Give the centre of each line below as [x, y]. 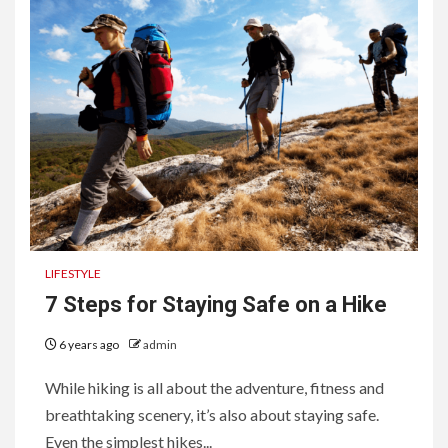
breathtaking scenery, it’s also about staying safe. [212, 414]
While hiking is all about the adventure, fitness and [214, 387]
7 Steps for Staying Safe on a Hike [216, 304]
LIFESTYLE [73, 273]
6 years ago [89, 344]
